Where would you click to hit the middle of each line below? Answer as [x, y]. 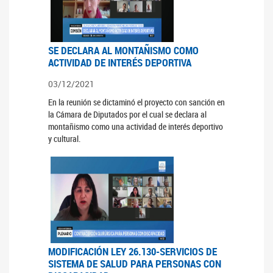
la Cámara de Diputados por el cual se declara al [127, 115]
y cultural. [64, 139]
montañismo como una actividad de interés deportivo [135, 127]
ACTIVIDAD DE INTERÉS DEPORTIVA [119, 63]
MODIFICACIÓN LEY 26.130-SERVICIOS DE [132, 252]
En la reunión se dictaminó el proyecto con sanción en [136, 102]
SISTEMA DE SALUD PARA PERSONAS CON [134, 264]
